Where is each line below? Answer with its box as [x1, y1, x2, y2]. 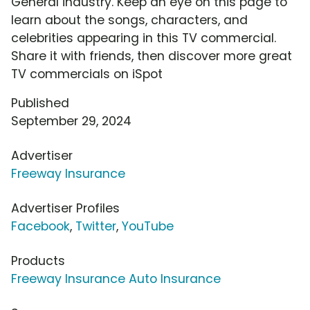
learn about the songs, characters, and [11, 12, 248, 29]
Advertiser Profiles [11, 200, 120, 217]
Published [11, 95, 69, 112]
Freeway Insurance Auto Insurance [11, 271, 221, 288]
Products [11, 253, 65, 270]
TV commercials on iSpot [11, 66, 163, 83]
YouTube [122, 218, 174, 235]
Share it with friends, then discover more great [11, 48, 292, 65]
